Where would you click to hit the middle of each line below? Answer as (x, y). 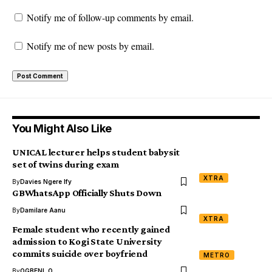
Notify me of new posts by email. (90, 46)
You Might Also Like (62, 129)
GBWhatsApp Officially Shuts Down (87, 193)
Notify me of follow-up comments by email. (110, 18)
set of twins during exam (66, 165)
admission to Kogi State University (87, 242)
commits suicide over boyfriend (80, 254)
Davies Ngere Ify (46, 182)
